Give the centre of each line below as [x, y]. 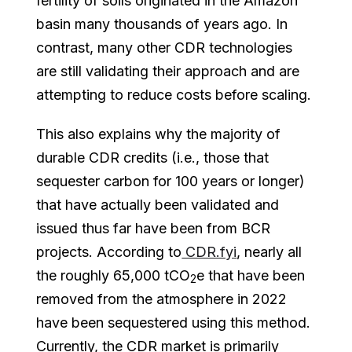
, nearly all [269, 251]
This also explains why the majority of [159, 134]
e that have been [251, 275]
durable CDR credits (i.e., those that [153, 157]
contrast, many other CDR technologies [165, 47]
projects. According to [109, 251]
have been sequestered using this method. [174, 322]
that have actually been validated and [158, 204]
